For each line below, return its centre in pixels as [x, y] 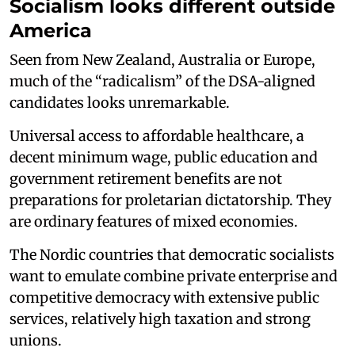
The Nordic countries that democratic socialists [172, 255]
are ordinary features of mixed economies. [154, 222]
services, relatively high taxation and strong [160, 319]
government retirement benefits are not [146, 179]
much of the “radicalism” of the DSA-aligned [162, 82]
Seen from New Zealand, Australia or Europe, [162, 60]
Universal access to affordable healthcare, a [157, 136]
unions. [36, 341]
